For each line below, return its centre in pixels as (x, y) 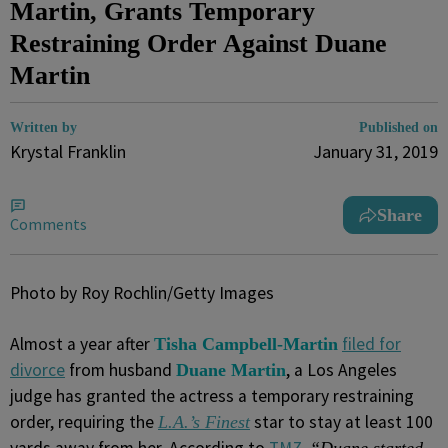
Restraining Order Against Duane (198, 43)
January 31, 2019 (375, 151)
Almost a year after (82, 344)
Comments (48, 224)
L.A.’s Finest (204, 422)
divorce (37, 370)
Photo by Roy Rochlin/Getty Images (142, 293)
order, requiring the (84, 422)
